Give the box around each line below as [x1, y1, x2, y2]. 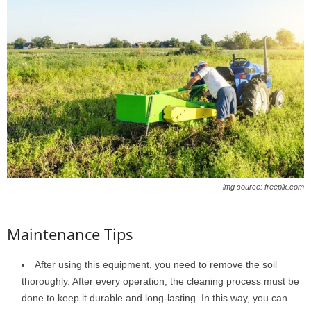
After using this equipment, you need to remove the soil [35, 259, 277, 271]
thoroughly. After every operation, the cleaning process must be [22, 276, 299, 287]
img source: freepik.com [223, 183, 304, 192]
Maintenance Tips [7, 224, 133, 245]
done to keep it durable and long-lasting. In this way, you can [22, 292, 287, 304]
